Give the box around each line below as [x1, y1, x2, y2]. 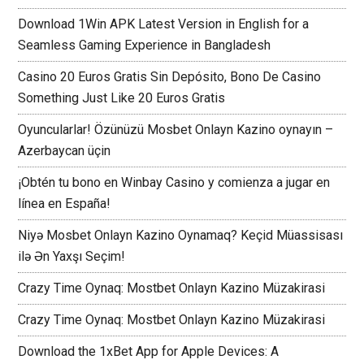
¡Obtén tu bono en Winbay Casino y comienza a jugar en [18, 175, 331, 191]
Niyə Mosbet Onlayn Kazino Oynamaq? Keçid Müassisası [18, 227, 344, 244]
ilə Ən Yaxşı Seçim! [18, 249, 126, 265]
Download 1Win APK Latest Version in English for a [18, 16, 310, 32]
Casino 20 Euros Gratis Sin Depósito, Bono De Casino [18, 69, 322, 85]
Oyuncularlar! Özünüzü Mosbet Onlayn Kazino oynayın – [18, 122, 334, 138]
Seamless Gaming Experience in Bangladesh [18, 37, 271, 54]
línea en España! [18, 196, 111, 212]
